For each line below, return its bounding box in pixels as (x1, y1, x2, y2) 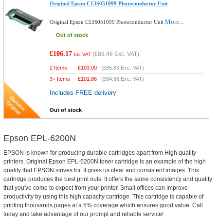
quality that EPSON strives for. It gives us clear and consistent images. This (3, 167, 199, 174)
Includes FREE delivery (50, 89, 117, 96)
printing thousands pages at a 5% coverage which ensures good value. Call (3, 202, 203, 209)
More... (165, 18, 184, 25)
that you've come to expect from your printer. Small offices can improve (3, 184, 188, 191)
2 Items (50, 65, 68, 71)
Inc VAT (74, 52, 91, 57)
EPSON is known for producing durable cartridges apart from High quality (3, 149, 196, 156)
